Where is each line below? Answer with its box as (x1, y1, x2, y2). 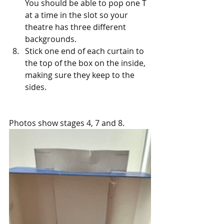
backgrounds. (25, 33, 76, 44)
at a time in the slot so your (25, 9, 130, 20)
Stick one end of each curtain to (25, 45, 146, 56)
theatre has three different (25, 21, 128, 32)
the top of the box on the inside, (25, 57, 147, 68)
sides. (25, 81, 46, 92)
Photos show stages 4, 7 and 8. (9, 117, 124, 128)
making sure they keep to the (25, 69, 136, 80)
